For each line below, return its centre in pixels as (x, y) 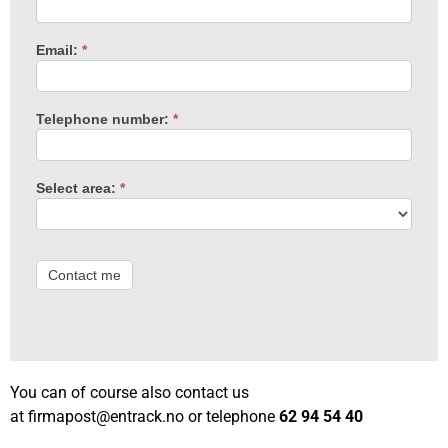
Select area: (77, 188)
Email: (58, 50)
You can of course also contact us (129, 392)
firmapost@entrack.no (106, 416)
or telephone (231, 416)
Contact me (84, 275)
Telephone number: (104, 119)
